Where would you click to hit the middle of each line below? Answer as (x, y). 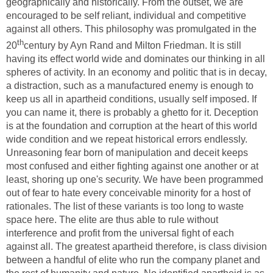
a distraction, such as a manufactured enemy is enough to (130, 86)
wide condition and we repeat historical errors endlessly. (127, 140)
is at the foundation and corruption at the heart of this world (132, 126)
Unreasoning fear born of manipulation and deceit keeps (127, 153)
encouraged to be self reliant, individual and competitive (126, 15)
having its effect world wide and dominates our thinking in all (136, 59)
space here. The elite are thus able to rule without (112, 220)
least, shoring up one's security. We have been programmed (135, 180)
